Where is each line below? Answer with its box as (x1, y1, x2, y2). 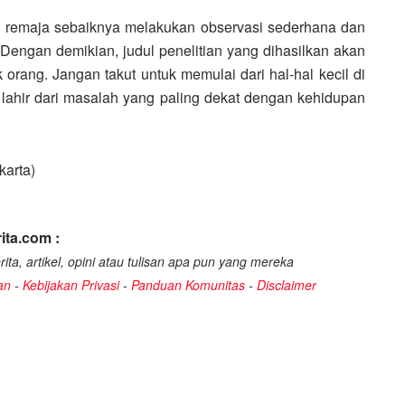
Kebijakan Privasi (23, 276, 119, 295)
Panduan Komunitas (131, 276, 245, 295)
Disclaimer (257, 276, 316, 295)
